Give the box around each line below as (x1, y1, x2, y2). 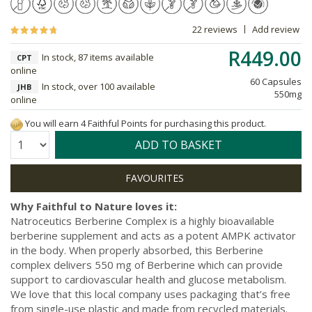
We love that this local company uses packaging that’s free (10, 286, 290, 301)
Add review (252, 23, 299, 36)
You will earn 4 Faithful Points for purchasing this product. (23, 117, 266, 130)
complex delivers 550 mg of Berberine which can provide (10, 257, 283, 272)
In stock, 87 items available (42, 51, 154, 63)
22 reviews (192, 23, 237, 36)
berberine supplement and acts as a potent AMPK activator (10, 228, 296, 242)
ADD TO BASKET (134, 136, 222, 153)
